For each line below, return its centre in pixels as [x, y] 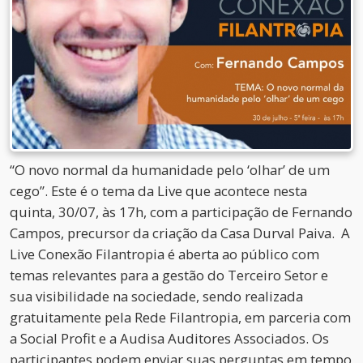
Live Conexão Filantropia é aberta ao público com [164, 254]
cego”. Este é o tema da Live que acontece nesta [158, 191]
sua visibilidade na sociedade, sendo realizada [156, 296]
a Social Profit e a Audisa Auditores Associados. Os [169, 338]
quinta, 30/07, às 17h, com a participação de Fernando [181, 212]
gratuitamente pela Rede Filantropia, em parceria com [180, 317]
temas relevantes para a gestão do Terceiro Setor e [169, 275]
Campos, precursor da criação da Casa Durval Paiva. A [180, 233]
